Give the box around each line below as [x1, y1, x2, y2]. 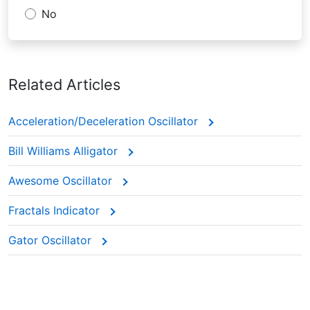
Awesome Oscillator [8, 174, 116, 188]
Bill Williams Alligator [8, 144, 121, 158]
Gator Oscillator [8, 233, 95, 248]
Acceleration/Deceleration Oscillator [8, 114, 201, 129]
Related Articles [8, 75, 120, 94]
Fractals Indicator [8, 203, 103, 218]
